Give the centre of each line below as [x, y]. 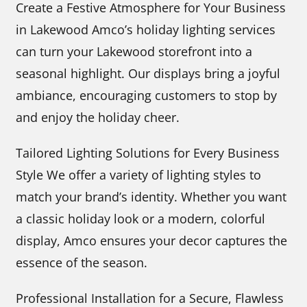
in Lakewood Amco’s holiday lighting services [146, 30]
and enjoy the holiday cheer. [98, 118]
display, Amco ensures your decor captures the [152, 241]
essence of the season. [82, 263]
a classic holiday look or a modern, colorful [141, 219]
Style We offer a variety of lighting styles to [139, 175]
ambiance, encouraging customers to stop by [147, 96]
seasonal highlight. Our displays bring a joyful [148, 74]
